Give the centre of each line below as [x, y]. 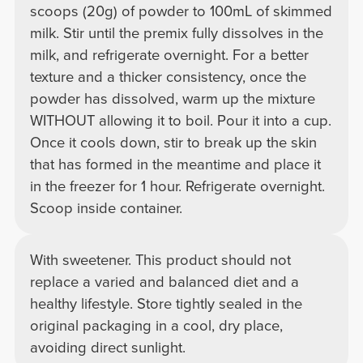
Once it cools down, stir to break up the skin [173, 142]
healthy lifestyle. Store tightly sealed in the [166, 303]
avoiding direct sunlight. [107, 347]
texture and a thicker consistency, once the [168, 77]
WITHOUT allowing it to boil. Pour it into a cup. [180, 120]
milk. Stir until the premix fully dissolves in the [176, 33]
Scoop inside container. [106, 208]
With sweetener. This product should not [160, 260]
